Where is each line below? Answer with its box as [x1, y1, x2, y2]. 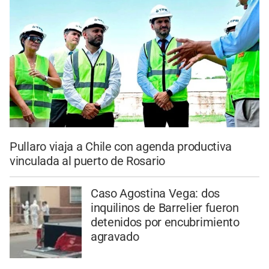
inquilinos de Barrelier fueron [90, 201, 239, 216]
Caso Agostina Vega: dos [90, 186, 220, 201]
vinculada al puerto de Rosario [10, 153, 165, 168]
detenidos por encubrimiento [90, 215, 240, 230]
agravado [90, 229, 139, 244]
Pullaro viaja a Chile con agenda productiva [10, 139, 232, 154]
